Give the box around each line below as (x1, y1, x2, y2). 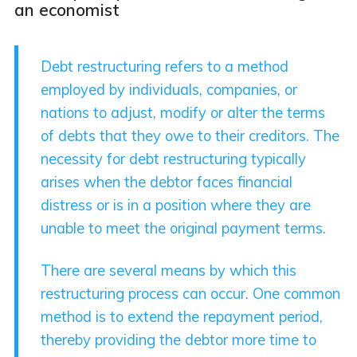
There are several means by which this (41, 261, 297, 280)
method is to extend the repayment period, (41, 308, 324, 327)
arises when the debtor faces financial (41, 172, 293, 191)
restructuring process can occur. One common (41, 284, 341, 304)
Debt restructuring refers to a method (41, 57, 289, 76)
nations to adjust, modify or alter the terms (41, 103, 326, 122)
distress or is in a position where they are (41, 195, 312, 214)
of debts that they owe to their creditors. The (41, 126, 340, 145)
